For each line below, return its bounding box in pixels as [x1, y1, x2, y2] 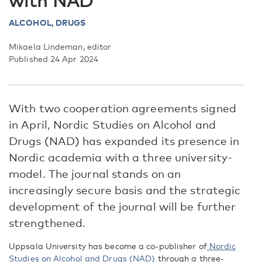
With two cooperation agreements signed [9, 101, 236, 115]
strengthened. [9, 216, 86, 229]
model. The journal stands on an [9, 167, 181, 180]
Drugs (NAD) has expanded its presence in [9, 134, 240, 147]
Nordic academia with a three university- [9, 150, 233, 164]
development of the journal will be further [9, 199, 236, 213]
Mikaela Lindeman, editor [9, 42, 112, 51]
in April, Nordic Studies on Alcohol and [9, 118, 216, 131]
